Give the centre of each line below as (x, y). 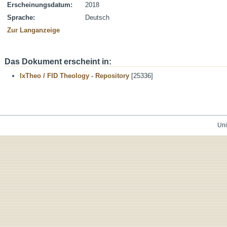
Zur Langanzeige (33, 30)
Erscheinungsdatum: (40, 5)
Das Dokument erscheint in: (58, 62)
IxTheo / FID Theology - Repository (74, 76)
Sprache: (21, 17)
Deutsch (97, 17)
